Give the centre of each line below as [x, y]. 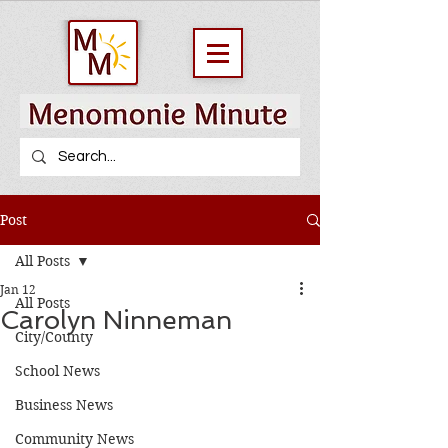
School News [57, 371]
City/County [54, 337]
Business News [64, 405]
